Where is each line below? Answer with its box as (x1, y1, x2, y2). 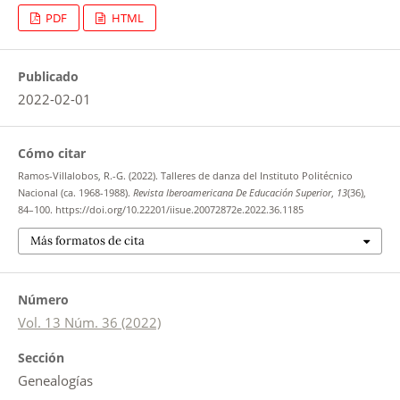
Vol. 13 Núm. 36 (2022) (17, 313, 161, 332)
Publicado (17, 67, 79, 85)
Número (17, 291, 69, 309)
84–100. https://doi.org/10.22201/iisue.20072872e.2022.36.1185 (17, 203, 304, 216)
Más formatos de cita (29, 233, 145, 249)
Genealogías (17, 371, 93, 390)
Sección (17, 349, 64, 367)
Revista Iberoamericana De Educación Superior (132, 186, 331, 199)
